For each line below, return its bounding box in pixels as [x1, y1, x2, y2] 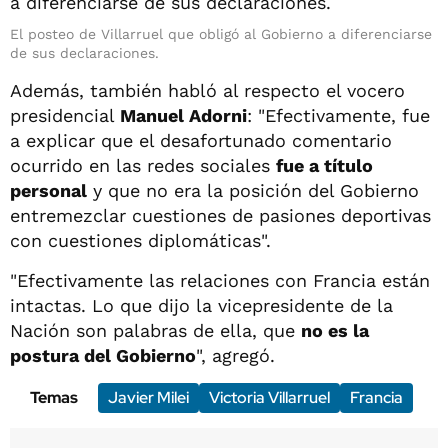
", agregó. [196, 344, 275, 366]
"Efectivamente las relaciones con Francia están [10, 269, 430, 291]
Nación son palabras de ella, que [10, 319, 301, 341]
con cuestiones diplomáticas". [10, 229, 271, 251]
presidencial [10, 104, 120, 126]
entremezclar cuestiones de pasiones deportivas [10, 204, 431, 226]
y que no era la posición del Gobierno [87, 179, 419, 201]
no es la [301, 319, 369, 341]
